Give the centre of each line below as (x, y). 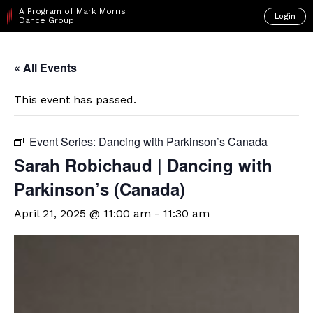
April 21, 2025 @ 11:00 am (82, 213)
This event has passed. (75, 100)
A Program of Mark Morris (73, 11)
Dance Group (47, 20)
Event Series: (64, 141)
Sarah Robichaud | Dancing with (143, 165)
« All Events (45, 67)
